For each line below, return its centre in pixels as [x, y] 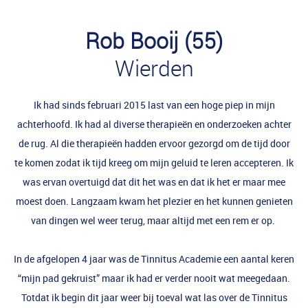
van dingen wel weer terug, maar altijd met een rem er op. [154, 220]
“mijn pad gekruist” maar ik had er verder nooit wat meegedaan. [154, 278]
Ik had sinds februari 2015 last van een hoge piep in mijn [154, 104]
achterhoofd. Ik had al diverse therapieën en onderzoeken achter [154, 124]
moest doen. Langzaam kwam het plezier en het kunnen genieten [154, 201]
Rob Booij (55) [154, 40]
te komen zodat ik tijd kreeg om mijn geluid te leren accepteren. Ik [154, 162]
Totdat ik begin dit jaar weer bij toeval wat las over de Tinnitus [154, 297]
